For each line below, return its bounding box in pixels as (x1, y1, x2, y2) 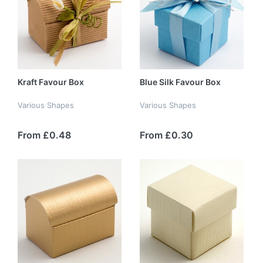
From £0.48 (18, 129, 71, 141)
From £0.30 (140, 129, 193, 141)
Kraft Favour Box (18, 77, 84, 87)
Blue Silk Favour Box (140, 77, 221, 87)
